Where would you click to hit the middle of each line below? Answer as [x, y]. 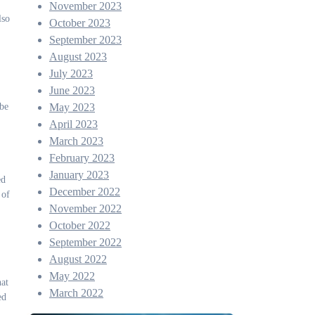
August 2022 [78, 259]
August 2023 [78, 57]
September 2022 [85, 242]
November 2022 [85, 208]
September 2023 [85, 40]
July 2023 [71, 73]
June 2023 [72, 90]
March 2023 [76, 141]
